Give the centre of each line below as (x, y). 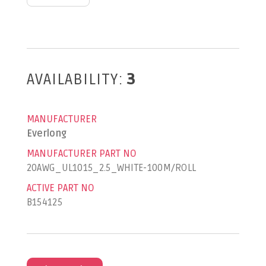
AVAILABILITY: (75, 80)
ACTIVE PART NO (60, 188)
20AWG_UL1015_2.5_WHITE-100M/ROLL (111, 168)
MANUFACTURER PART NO (81, 154)
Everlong (47, 134)
